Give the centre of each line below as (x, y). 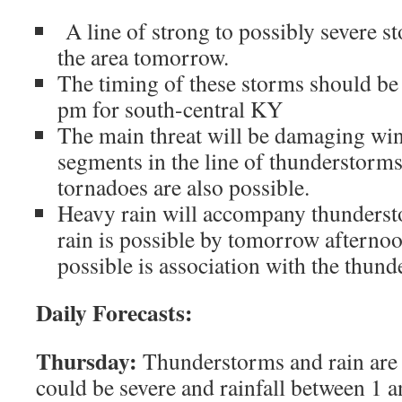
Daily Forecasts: (114, 312)
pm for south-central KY (170, 109)
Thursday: (87, 361)
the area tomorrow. (143, 57)
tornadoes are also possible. (184, 187)
